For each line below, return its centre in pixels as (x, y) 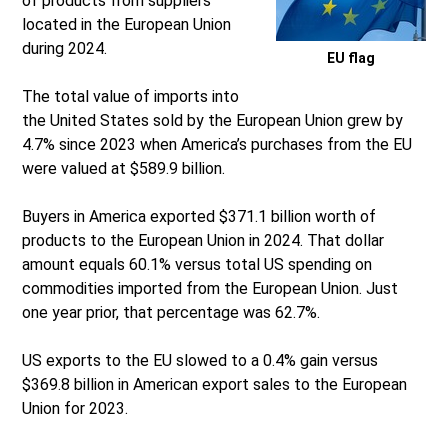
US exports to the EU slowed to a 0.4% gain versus (200, 361)
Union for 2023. (75, 409)
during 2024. (65, 49)
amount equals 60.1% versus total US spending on (197, 265)
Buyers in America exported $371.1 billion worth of (199, 217)
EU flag (350, 58)
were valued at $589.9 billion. (124, 169)
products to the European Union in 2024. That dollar (203, 241)
